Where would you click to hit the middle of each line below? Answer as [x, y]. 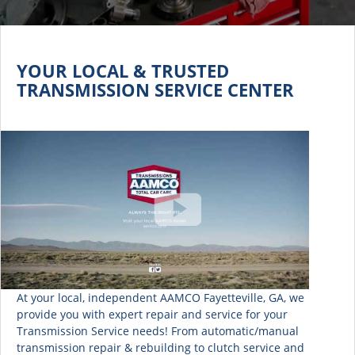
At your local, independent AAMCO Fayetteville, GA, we [160, 298]
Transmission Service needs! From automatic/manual [158, 331]
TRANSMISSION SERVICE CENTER [155, 90]
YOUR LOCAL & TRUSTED [123, 71]
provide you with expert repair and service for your [152, 314]
